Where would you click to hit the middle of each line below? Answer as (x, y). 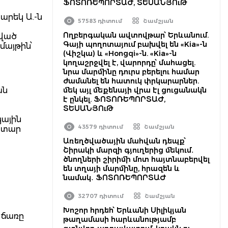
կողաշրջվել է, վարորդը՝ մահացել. (129, 63)
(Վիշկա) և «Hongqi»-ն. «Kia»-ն (120, 53)
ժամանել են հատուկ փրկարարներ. (131, 81)
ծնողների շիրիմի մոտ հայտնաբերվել (136, 159)
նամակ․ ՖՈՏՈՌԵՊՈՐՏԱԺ (115, 178)
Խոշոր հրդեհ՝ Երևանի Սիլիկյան (125, 210)
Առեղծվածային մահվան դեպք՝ (124, 141)
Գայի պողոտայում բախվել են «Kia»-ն (135, 44)
